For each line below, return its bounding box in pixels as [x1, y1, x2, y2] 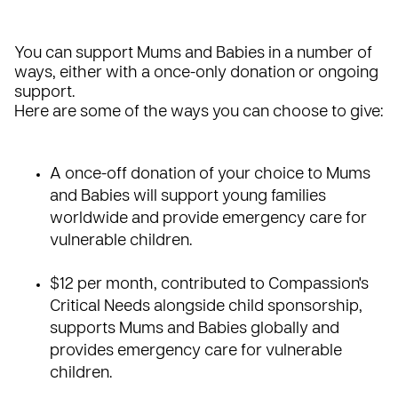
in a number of [265, 46, 372, 61]
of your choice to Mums [195, 167, 370, 182]
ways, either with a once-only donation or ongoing [14, 66, 378, 81]
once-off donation [65, 167, 195, 182]
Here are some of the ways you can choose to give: [14, 105, 383, 120]
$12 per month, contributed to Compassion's [50, 277, 369, 292]
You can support [14, 46, 137, 61]
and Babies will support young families [50, 189, 326, 204]
